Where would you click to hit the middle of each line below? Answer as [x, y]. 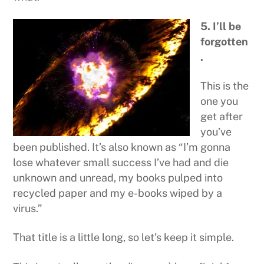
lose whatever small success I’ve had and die [121, 162]
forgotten [225, 41]
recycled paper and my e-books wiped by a [118, 193]
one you [220, 101]
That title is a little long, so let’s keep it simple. [124, 237]
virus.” [28, 208]
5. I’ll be [221, 26]
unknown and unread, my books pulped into [118, 178]
